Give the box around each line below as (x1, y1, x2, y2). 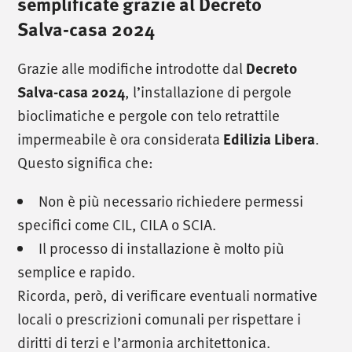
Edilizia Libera (223, 127, 316, 149)
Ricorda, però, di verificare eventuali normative (17, 283, 318, 306)
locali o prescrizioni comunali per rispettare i (17, 306, 302, 330)
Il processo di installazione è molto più (38, 236, 285, 259)
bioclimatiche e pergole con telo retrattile (17, 103, 280, 126)
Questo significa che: (17, 150, 154, 174)
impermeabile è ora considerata (17, 126, 224, 150)
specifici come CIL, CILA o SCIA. (17, 212, 217, 236)
